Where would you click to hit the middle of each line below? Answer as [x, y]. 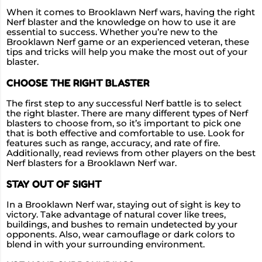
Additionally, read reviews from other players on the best [131, 154]
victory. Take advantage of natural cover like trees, [116, 214]
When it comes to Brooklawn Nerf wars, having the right [131, 13]
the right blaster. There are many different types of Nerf [127, 114]
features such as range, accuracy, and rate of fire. [113, 144]
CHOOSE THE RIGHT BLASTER [78, 83]
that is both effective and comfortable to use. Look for [125, 134]
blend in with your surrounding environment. [106, 244]
